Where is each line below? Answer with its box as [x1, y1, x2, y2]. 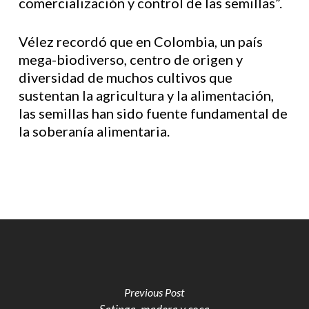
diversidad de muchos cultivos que [18, 69, 232, 86]
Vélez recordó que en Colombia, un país [18, 33, 263, 50]
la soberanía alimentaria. [18, 123, 170, 139]
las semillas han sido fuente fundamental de [18, 105, 288, 121]
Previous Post [124, 286, 185, 299]
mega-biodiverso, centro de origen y [18, 51, 243, 68]
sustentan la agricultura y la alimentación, [18, 87, 274, 103]
